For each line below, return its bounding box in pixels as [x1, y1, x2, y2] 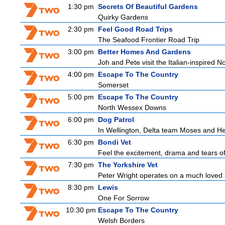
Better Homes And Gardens [98, 48, 191, 56]
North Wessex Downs [98, 103, 166, 111]
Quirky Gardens [98, 13, 148, 21]
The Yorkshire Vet [98, 161, 158, 169]
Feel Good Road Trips [98, 25, 173, 33]
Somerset [98, 81, 129, 89]
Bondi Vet [98, 138, 131, 146]
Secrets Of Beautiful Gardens [98, 3, 198, 11]
